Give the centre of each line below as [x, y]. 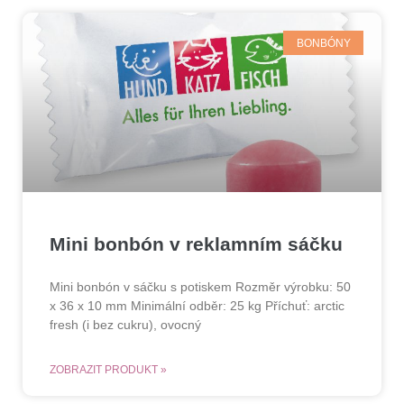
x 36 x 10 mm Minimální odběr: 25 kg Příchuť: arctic [197, 306]
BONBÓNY [323, 43]
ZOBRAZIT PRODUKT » [108, 370]
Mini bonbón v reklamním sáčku [196, 244]
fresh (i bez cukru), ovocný [125, 325]
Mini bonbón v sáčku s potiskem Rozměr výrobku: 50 [200, 287]
